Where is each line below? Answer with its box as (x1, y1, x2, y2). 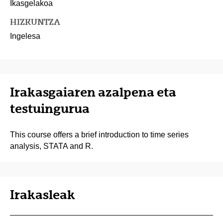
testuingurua (10, 101, 90, 116)
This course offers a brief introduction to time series (10, 130, 189, 139)
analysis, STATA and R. (10, 142, 93, 151)
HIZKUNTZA (10, 17, 60, 27)
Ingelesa (10, 32, 40, 41)
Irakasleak (10, 187, 75, 203)
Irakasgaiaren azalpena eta (10, 85, 176, 100)
